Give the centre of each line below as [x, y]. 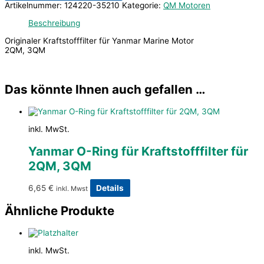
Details [110, 188]
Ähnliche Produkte [60, 211]
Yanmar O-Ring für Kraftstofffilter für [138, 151]
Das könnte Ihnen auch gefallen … [105, 90]
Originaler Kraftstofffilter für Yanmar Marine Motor [99, 40]
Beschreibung [54, 23]
